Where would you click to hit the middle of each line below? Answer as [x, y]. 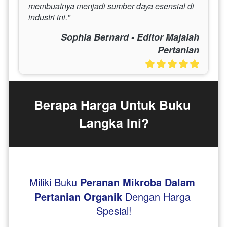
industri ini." [49, 17]
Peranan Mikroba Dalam [138, 182]
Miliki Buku [55, 182]
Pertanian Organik [78, 196]
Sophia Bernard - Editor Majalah [130, 37]
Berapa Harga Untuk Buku [112, 105]
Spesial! [114, 210]
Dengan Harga [158, 196]
